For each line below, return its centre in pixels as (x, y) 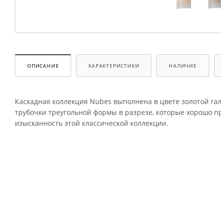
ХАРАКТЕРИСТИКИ (114, 66)
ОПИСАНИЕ (43, 66)
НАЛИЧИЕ (183, 66)
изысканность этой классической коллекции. (92, 123)
